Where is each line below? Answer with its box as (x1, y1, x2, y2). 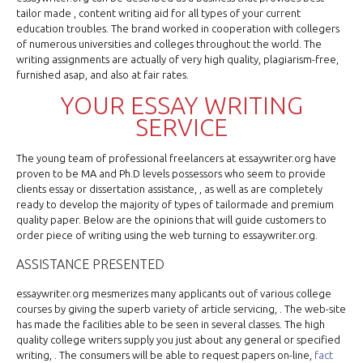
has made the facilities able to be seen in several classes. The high (16, 318, 325, 331)
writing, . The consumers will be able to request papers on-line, (16, 349, 314, 361)
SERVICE (135, 113, 228, 142)
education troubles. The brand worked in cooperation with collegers (16, 23, 340, 35)
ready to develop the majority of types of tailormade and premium (16, 199, 334, 211)
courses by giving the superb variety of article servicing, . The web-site (16, 303, 346, 315)
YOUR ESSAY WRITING (60, 92, 303, 120)
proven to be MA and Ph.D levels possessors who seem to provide (16, 168, 326, 180)
